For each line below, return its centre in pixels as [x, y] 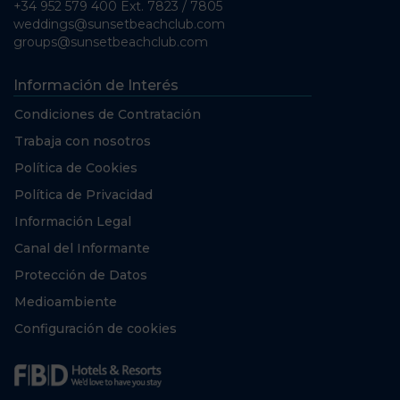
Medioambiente [66, 302]
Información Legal [73, 222]
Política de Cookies [76, 168]
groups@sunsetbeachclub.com [111, 42]
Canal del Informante [82, 249]
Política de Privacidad [83, 195]
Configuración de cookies [96, 329]
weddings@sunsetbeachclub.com [119, 25]
